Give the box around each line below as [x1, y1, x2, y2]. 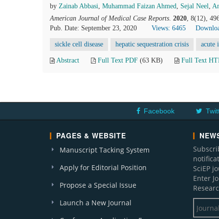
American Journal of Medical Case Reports [50, 15, 169, 22]
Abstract [56, 57, 79, 64]
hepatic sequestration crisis [115, 41, 189, 48]
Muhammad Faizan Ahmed [102, 2, 176, 10]
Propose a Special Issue [60, 180, 136, 190]
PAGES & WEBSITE [56, 131, 126, 140]
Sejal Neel [180, 2, 209, 10]
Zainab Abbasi [59, 2, 98, 10]
